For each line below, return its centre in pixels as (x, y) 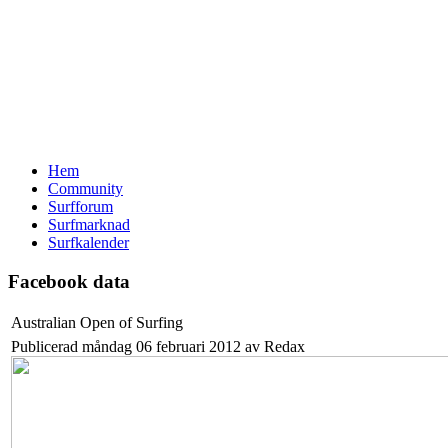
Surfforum (80, 206)
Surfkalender (88, 242)
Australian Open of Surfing (97, 323)
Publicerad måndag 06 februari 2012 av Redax (158, 347)
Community (85, 188)
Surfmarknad (89, 224)
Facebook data (69, 281)
